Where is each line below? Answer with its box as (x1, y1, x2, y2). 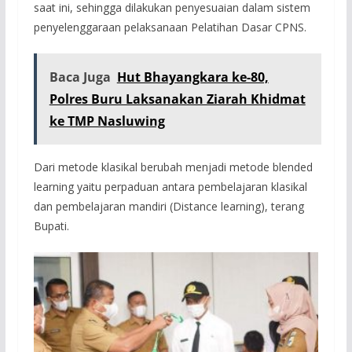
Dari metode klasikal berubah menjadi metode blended (33, 159, 313, 175)
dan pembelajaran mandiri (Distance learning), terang (33, 199, 304, 214)
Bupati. (33, 218, 69, 234)
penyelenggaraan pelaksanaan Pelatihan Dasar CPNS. (33, 20, 306, 35)
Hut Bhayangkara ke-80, (116, 68, 269, 86)
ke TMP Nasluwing (49, 112, 165, 130)
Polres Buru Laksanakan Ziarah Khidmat (49, 90, 306, 108)
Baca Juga (49, 68, 111, 86)
